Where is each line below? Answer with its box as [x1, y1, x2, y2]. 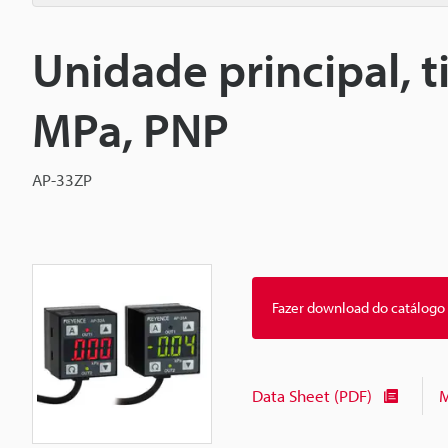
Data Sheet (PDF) [252, 385, 372, 407]
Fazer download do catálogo [272, 298, 445, 318]
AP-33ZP [32, 169, 92, 190]
